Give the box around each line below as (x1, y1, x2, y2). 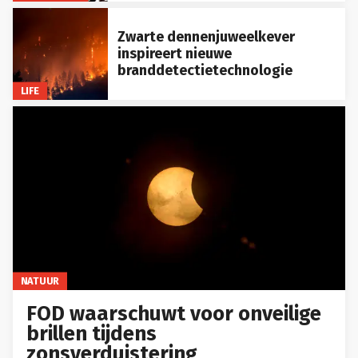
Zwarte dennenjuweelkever (117, 27, 295, 46)
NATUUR (20, 274, 60, 287)
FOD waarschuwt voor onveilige (26, 300, 322, 326)
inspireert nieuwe (117, 44, 232, 62)
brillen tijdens (26, 320, 157, 346)
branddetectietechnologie (117, 61, 292, 79)
